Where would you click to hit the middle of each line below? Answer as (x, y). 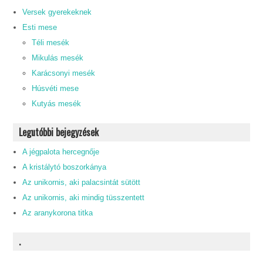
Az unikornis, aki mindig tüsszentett (84, 197)
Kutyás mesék (57, 103)
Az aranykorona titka (58, 213)
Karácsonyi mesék (64, 73)
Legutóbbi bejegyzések (59, 132)
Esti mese (40, 27)
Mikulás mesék (58, 58)
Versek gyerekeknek (57, 12)
